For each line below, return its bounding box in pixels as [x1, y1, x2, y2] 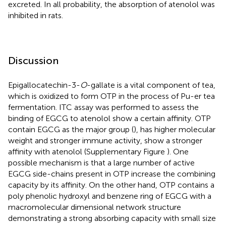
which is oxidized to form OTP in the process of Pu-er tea [8, 91, 215, 101]
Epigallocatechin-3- [8, 80, 80, 90]
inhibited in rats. [8, 11, 63, 21]
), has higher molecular [134, 125, 215, 135]
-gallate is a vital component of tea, [87, 80, 215, 90]
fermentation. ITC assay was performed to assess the [8, 102, 199, 112]
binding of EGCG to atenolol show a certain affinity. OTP [8, 114, 211, 124]
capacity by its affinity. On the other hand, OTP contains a [8, 180, 214, 190]
